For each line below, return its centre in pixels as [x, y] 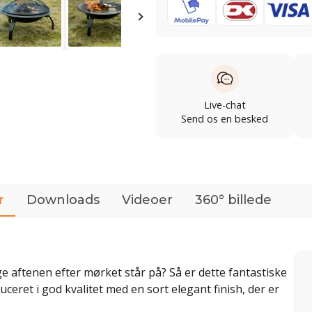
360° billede [233, 200]
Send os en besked [225, 118]
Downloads [63, 200]
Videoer [147, 200]
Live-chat [225, 104]
